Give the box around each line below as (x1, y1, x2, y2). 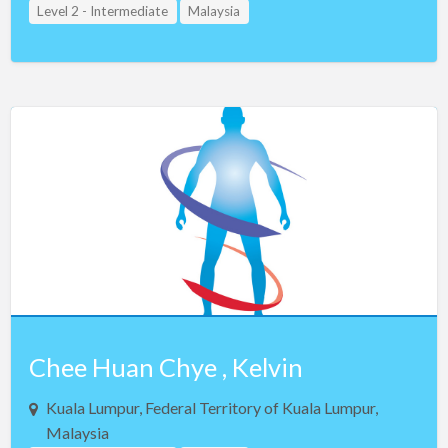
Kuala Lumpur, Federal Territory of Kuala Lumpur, (45, 397, 378, 417)
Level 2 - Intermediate (37, 3, 169, 20)
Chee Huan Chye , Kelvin (28, 351, 303, 382)
